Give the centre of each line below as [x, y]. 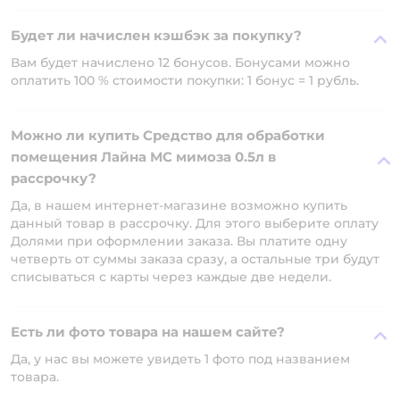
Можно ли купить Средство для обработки [168, 135]
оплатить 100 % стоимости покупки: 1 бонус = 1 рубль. [185, 80]
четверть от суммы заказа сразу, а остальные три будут [195, 259]
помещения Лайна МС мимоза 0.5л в [143, 157]
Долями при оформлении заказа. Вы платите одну [179, 241]
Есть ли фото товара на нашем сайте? [148, 332]
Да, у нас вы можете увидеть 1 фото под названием [180, 359]
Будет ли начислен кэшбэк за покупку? [156, 35]
